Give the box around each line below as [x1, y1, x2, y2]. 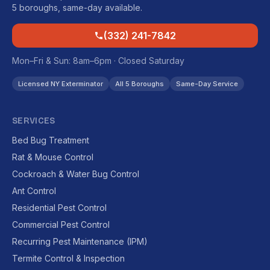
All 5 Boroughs [115, 80, 164, 88]
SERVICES [12, 116, 55, 126]
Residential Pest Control [12, 202, 107, 213]
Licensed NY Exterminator [18, 80, 103, 88]
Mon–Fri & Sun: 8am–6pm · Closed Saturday [12, 55, 184, 66]
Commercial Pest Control [12, 219, 110, 230]
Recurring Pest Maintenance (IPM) [12, 236, 148, 246]
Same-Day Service [176, 80, 238, 88]
